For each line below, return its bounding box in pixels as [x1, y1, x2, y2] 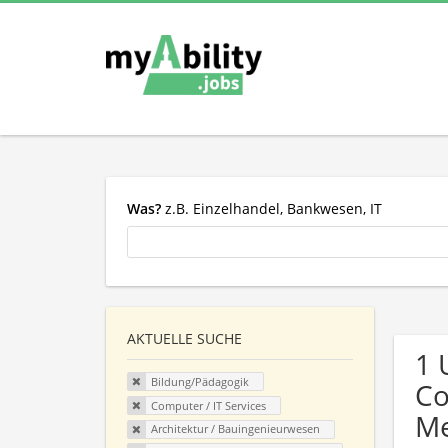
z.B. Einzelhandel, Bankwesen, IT [161, 198, 382, 218]
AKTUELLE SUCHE [127, 329, 242, 349]
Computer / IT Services [150, 397, 266, 413]
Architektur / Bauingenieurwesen [150, 421, 320, 437]
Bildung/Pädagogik [150, 374, 249, 390]
